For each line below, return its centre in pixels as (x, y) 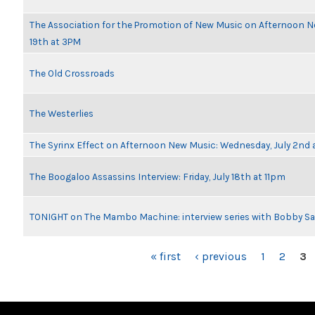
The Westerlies (62, 113)
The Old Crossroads (72, 73)
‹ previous (221, 256)
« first (166, 256)
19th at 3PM (55, 41)
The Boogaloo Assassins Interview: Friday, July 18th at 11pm (157, 176)
